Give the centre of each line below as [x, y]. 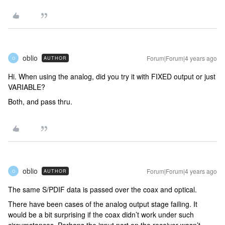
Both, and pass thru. [43, 101]
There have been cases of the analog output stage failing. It [103, 204]
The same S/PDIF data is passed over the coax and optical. [102, 189]
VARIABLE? [27, 87]
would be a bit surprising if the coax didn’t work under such [101, 214]
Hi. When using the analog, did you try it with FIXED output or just [112, 76]
